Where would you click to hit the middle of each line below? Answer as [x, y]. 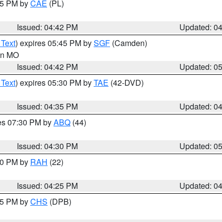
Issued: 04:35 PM [48, 106]
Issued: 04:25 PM [48, 186]
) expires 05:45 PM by [55, 43]
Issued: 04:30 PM [48, 146]
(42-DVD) [126, 83]
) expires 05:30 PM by [55, 83]
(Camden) [129, 43]
